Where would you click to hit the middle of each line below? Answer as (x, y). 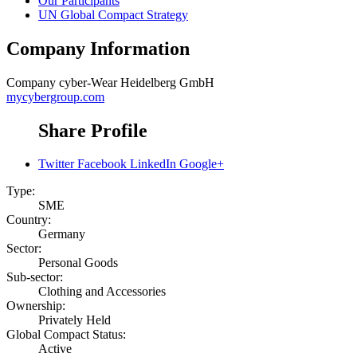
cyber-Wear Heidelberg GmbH (137, 82)
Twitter (56, 164)
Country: (29, 220)
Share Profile (93, 130)
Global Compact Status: (66, 335)
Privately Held (75, 320)
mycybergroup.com (55, 96)
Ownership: (36, 306)
